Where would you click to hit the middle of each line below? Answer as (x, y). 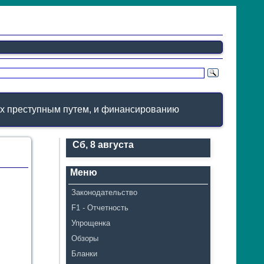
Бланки (85, 254)
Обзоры (85, 238)
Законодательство (105, 192)
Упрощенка (91, 223)
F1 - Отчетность (100, 208)
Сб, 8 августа (102, 145)
